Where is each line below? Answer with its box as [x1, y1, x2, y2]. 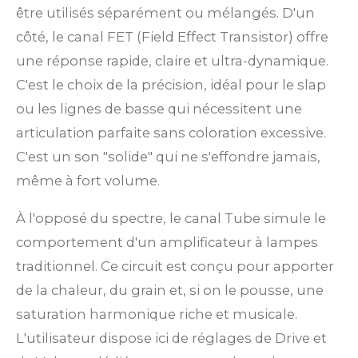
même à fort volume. [16, 173, 160, 189]
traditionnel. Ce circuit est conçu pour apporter [16, 257, 334, 274]
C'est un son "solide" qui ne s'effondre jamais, [16, 149, 320, 165]
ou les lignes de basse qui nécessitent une [16, 101, 302, 117]
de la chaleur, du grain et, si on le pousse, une [16, 281, 324, 298]
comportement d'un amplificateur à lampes [16, 233, 318, 250]
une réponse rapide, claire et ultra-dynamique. [16, 53, 328, 70]
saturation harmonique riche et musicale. [16, 305, 297, 322]
